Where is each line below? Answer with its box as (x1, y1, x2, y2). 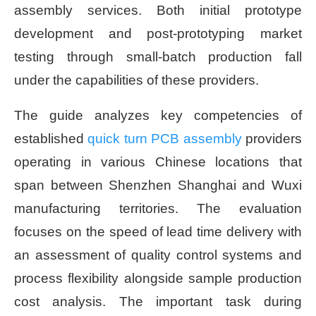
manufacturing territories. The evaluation (14, 200, 302, 216)
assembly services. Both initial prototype (14, 2, 302, 18)
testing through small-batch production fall (14, 49, 302, 64)
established (14, 130, 88, 146)
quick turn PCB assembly (87, 130, 242, 146)
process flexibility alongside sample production (14, 270, 302, 286)
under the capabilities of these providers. (14, 72, 259, 87)
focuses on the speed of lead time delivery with (14, 224, 302, 239)
